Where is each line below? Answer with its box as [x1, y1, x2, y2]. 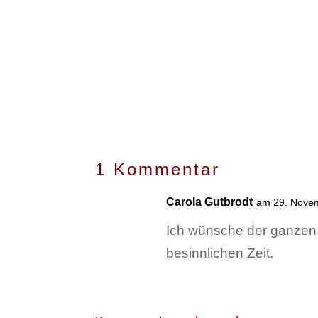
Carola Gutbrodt [166, 195, 253, 208]
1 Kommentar [95, 159, 221, 179]
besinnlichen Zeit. [166, 245, 274, 261]
